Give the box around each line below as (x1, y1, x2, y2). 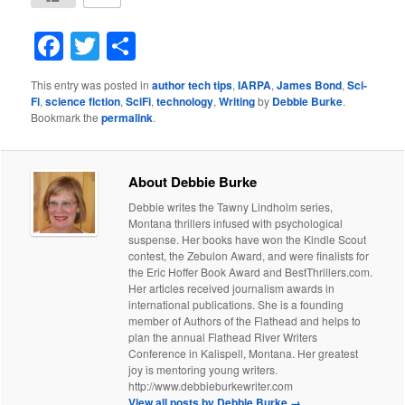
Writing (219, 93, 256, 110)
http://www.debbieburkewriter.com (128, 377, 294, 393)
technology (156, 93, 214, 110)
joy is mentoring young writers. (128, 361, 278, 377)
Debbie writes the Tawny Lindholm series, (128, 198, 334, 214)
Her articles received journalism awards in (128, 279, 335, 296)
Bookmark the (31, 109, 102, 126)
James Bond (277, 77, 343, 94)
